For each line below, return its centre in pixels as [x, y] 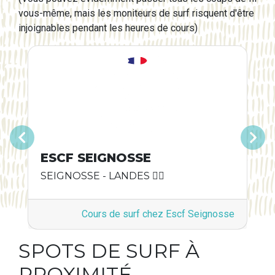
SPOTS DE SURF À [109, 251]
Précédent [58, 144]
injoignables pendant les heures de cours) [108, 28]
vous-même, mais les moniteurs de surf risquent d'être [136, 13]
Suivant [254, 144]
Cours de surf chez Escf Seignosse [158, 214]
